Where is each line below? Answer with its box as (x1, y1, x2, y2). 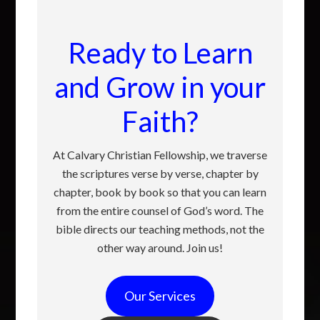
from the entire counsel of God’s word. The (56, 204, 264, 217)
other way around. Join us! (97, 241, 223, 254)
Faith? (122, 104, 198, 139)
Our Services (124, 288, 196, 304)
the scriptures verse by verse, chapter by (61, 166, 259, 180)
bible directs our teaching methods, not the (56, 222, 264, 236)
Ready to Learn (67, 36, 253, 70)
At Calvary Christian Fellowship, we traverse (53, 148, 267, 161)
